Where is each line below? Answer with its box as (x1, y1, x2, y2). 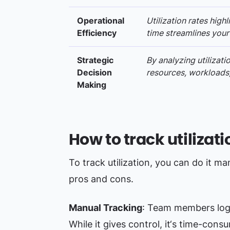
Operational (76, 15, 124, 26)
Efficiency (76, 28, 117, 38)
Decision (76, 67, 112, 78)
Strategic (76, 55, 113, 65)
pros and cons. (68, 174, 133, 184)
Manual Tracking (68, 202, 142, 213)
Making (76, 80, 106, 90)
